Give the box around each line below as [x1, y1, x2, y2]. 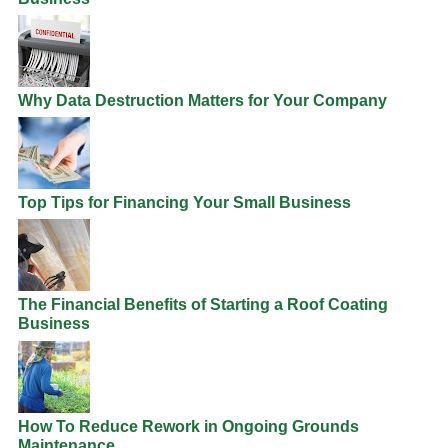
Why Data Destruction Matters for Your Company [18, 92, 387, 110]
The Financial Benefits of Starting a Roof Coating [18, 296, 388, 314]
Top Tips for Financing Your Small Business [18, 194, 351, 212]
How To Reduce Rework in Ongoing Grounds [18, 417, 359, 435]
